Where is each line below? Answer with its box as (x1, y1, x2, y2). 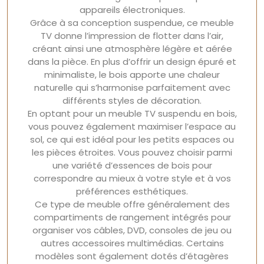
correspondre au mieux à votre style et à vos (33, 172, 231, 184)
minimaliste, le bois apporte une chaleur (44, 68, 220, 81)
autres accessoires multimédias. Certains (40, 237, 224, 249)
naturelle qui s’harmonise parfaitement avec (34, 81, 230, 94)
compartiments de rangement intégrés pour (33, 211, 231, 223)
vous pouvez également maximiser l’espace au (28, 120, 236, 133)
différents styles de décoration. (62, 94, 202, 107)
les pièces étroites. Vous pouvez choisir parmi (32, 146, 232, 159)
